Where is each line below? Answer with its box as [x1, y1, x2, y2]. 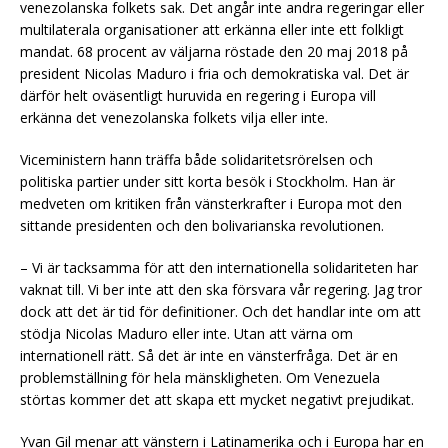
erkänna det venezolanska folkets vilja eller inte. [20, 107, 328, 127]
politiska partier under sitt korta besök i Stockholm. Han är [20, 171, 395, 191]
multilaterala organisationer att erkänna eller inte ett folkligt [20, 19, 404, 39]
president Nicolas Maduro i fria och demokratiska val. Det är [20, 63, 409, 83]
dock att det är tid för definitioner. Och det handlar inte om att [20, 301, 421, 321]
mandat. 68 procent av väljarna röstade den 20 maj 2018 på [20, 41, 408, 61]
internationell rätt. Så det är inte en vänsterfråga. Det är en [20, 345, 398, 365]
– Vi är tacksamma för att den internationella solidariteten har [20, 257, 418, 277]
